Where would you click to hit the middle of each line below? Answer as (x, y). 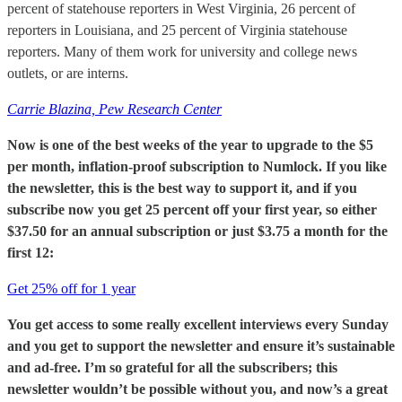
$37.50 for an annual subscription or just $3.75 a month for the (197, 231)
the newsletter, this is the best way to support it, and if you (182, 188)
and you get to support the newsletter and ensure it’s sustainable (201, 345)
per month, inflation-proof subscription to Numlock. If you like (197, 166)
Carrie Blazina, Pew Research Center (114, 109)
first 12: (31, 252)
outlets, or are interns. (68, 73)
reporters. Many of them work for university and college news (182, 51)
